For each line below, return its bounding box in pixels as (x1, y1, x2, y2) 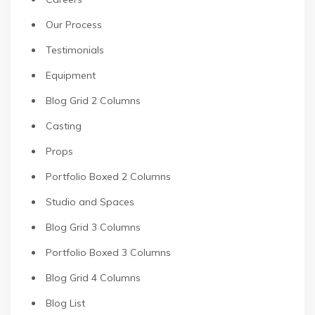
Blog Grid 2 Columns (46, 94, 141, 107)
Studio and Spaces (46, 195, 134, 208)
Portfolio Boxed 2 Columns (46, 170, 171, 183)
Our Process (46, 18, 102, 31)
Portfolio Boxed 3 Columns (46, 246, 171, 259)
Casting (46, 120, 82, 132)
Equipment (46, 69, 96, 82)
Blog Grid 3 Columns (46, 221, 141, 233)
